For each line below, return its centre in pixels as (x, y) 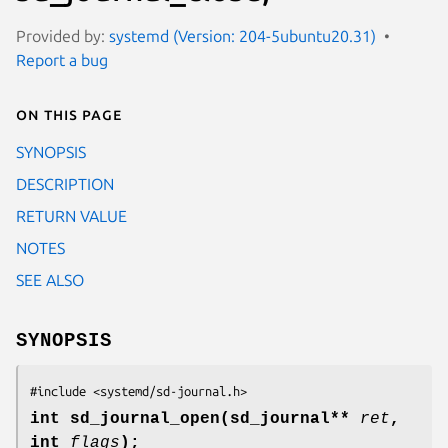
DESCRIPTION (65, 183)
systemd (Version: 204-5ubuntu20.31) (242, 35)
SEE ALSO (50, 279)
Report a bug (62, 59)
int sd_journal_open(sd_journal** (195, 418)
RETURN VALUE (71, 215)
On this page (69, 113)
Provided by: (62, 35)
